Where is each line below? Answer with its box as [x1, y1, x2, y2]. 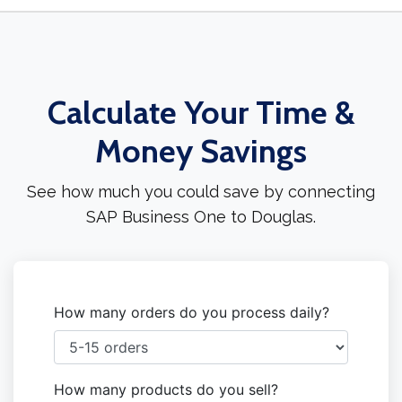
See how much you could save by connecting [27, 182, 375, 202]
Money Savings [95, 131, 307, 171]
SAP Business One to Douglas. [86, 207, 316, 227]
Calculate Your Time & [47, 92, 355, 133]
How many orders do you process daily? [54, 303, 329, 322]
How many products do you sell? [54, 380, 278, 399]
